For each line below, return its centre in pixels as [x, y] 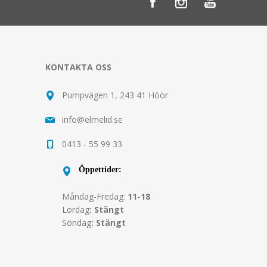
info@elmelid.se [92, 120]
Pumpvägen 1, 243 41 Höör [115, 95]
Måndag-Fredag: [95, 197]
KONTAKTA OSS [78, 67]
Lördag [76, 210]
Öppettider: [100, 170]
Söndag [77, 223]
